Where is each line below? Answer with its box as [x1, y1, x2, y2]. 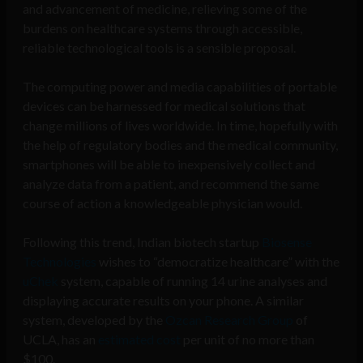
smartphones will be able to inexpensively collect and [23, 156, 315, 173]
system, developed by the [23, 312, 165, 328]
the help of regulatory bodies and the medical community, [23, 137, 338, 153]
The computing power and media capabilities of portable [23, 79, 337, 95]
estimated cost [98, 331, 181, 348]
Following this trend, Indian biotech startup [23, 234, 262, 250]
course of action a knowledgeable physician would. [23, 195, 302, 211]
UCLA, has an [23, 331, 98, 348]
